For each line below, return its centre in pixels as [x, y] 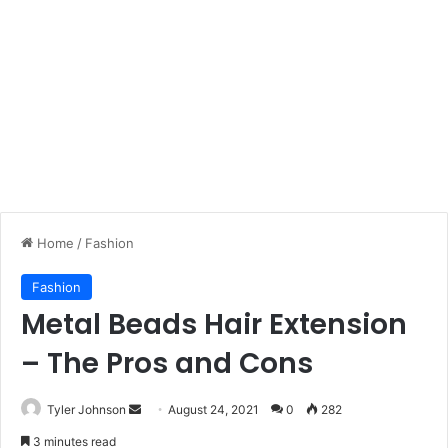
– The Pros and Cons [167, 363]
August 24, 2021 [213, 409]
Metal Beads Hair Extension [214, 324]
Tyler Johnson [86, 409]
